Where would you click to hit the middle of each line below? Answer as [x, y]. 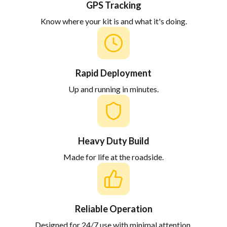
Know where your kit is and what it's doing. [113, 21]
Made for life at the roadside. [113, 157]
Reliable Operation [113, 209]
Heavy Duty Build [113, 141]
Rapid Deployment [113, 73]
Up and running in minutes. [113, 89]
